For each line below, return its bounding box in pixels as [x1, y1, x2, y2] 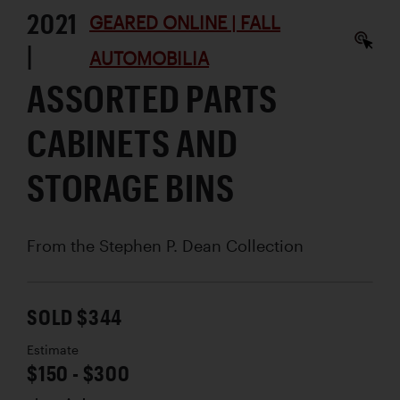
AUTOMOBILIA [89, 47, 210, 70]
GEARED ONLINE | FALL [89, 12, 281, 34]
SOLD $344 [27, 304, 123, 330]
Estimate [27, 343, 79, 358]
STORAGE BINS [27, 165, 235, 210]
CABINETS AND [27, 121, 238, 165]
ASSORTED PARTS [27, 76, 279, 121]
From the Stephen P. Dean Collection [27, 236, 304, 256]
